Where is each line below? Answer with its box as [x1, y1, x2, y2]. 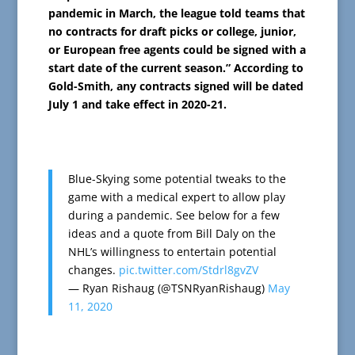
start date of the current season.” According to [48, 59, 303, 75]
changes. [67, 261, 119, 277]
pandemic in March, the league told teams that [48, 5, 305, 21]
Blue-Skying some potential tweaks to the [67, 170, 286, 186]
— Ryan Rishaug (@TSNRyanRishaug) [67, 280, 268, 296]
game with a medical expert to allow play [67, 189, 285, 204]
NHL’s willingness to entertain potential [67, 243, 277, 259]
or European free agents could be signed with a [48, 41, 306, 57]
